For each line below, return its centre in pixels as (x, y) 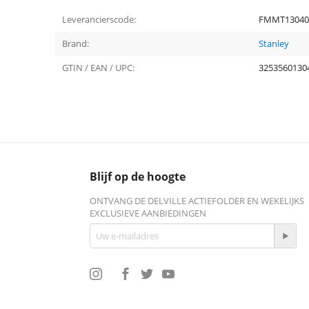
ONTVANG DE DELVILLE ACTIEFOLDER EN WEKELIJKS (197, 201)
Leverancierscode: (99, 19)
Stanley (274, 43)
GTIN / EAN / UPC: (98, 68)
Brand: (76, 43)
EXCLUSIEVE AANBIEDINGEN (148, 213)
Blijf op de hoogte (138, 177)
